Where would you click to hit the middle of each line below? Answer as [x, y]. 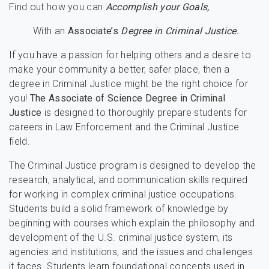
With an [50, 31]
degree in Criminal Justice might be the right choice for [128, 84]
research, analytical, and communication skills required [128, 180]
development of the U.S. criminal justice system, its [121, 237]
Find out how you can [57, 7]
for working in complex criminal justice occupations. [123, 194]
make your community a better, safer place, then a [119, 69]
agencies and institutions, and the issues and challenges [131, 252]
